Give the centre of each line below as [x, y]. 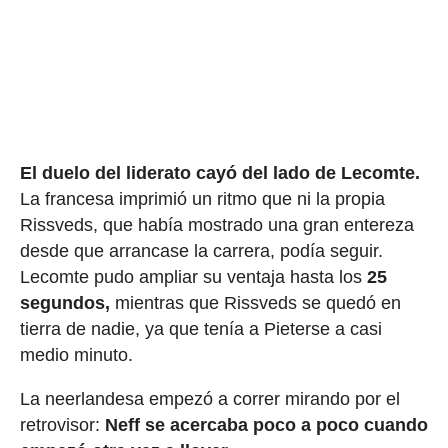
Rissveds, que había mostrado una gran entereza [216, 224]
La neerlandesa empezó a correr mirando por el [209, 398]
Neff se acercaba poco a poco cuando [266, 424]
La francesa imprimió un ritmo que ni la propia [202, 198]
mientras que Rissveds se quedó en [255, 302]
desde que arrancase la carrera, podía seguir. [201, 250]
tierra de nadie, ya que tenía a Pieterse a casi [200, 328]
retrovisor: [62, 424]
